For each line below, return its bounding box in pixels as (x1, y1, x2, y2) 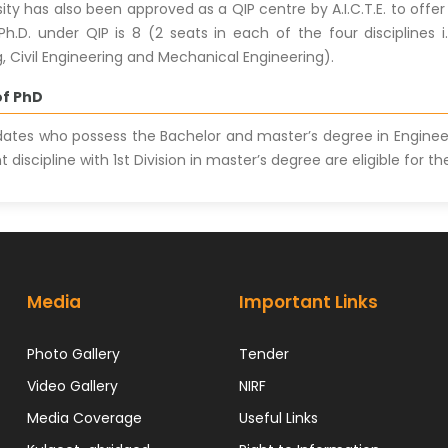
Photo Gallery (27, 343, 121, 364)
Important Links (238, 289, 378, 314)
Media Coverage (27, 407, 143, 428)
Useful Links (238, 407, 318, 428)
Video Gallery (27, 375, 119, 396)
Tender (238, 343, 289, 364)
